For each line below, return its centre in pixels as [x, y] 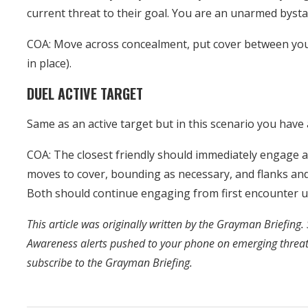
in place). [49, 63]
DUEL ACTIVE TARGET [85, 93]
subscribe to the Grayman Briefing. [110, 262]
